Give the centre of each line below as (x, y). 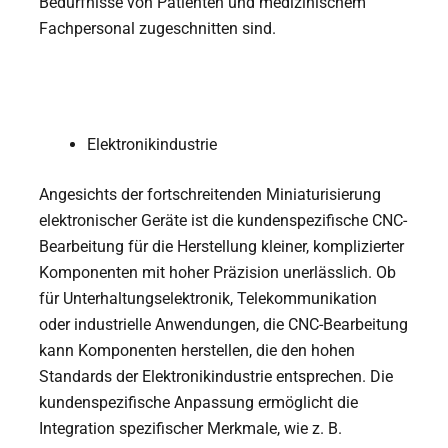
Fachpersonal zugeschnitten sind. (158, 28)
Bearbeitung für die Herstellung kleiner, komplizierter (222, 246)
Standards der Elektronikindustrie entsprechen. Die (216, 376)
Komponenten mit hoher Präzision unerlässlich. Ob (218, 272)
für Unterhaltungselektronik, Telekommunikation (208, 298)
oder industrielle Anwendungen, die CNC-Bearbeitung (224, 324)
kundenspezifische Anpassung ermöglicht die (199, 402)
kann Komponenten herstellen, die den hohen (197, 350)
